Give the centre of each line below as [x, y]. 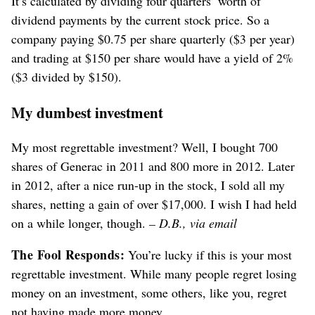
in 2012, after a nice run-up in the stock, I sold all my [148, 185]
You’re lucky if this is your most [208, 255]
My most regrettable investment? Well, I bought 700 [144, 147]
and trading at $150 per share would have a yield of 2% [152, 58]
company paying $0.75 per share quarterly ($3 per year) [153, 39]
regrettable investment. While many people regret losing [154, 274]
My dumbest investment [87, 112]
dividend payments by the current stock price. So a [140, 20]
